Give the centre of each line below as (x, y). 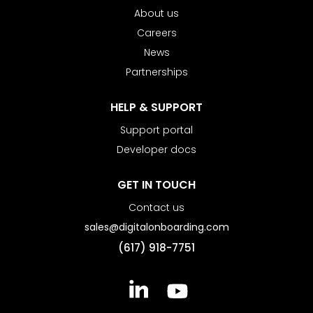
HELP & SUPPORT (156, 108)
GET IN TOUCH (156, 186)
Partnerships (156, 73)
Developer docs (156, 151)
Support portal (156, 131)
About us (156, 14)
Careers (156, 34)
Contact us (156, 209)
